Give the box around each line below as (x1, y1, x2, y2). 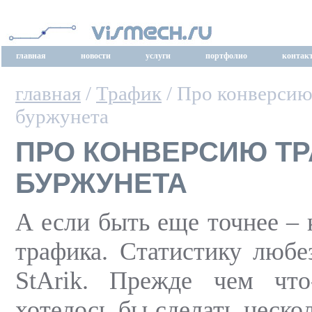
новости (81, 51, 111, 61)
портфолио (205, 51, 247, 61)
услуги (146, 51, 171, 61)
